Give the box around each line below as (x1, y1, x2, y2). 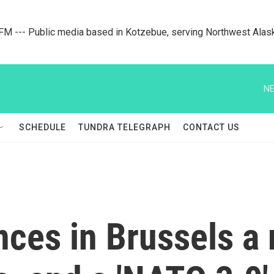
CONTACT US (183, 122, 240, 132)
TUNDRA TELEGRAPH (78, 122, 171, 132)
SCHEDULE (19, 122, 66, 132)
